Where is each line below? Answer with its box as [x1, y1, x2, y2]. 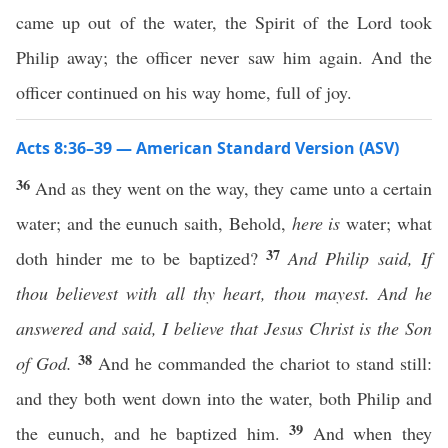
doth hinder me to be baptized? [16, 246, 266, 270]
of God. [16, 351, 72, 375]
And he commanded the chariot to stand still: [98, 351, 432, 375]
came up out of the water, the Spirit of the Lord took [16, 10, 432, 34]
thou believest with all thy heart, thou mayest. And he [16, 281, 432, 305]
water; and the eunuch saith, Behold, [16, 211, 292, 235]
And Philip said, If [288, 246, 433, 270]
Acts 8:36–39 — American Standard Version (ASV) [16, 137, 399, 159]
